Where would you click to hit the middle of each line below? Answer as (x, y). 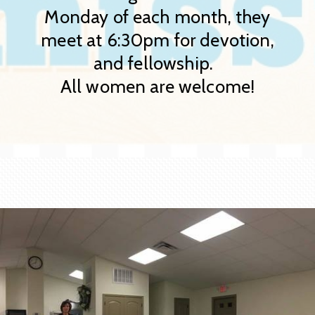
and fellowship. (157, 63)
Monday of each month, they (157, 16)
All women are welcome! (157, 86)
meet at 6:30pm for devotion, (157, 39)
